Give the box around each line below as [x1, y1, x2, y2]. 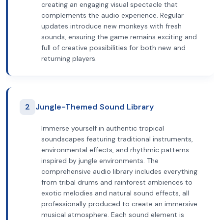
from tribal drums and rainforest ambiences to [41, 178, 192, 187]
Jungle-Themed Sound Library [35, 102, 154, 112]
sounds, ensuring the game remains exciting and [41, 32, 197, 41]
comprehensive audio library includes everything [41, 167, 197, 176]
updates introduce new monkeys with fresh [41, 22, 182, 30]
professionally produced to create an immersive [41, 199, 197, 208]
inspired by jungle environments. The [41, 156, 159, 165]
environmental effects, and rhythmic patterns [41, 145, 189, 154]
